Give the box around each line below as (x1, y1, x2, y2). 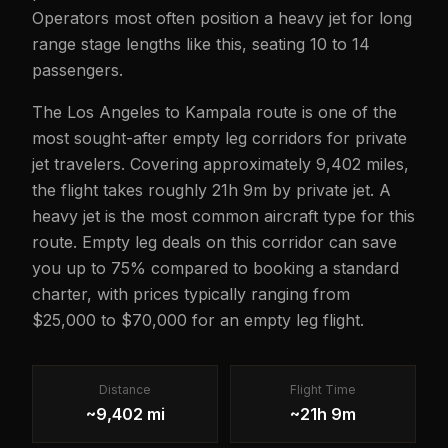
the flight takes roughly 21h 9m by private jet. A (32, 180, 391, 200)
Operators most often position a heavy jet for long (32, 8, 412, 28)
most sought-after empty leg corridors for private (32, 128, 407, 148)
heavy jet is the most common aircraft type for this (32, 206, 415, 226)
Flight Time (290, 382, 356, 397)
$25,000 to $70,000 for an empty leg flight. (32, 310, 364, 330)
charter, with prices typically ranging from (32, 284, 350, 304)
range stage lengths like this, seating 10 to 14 (32, 34, 370, 54)
